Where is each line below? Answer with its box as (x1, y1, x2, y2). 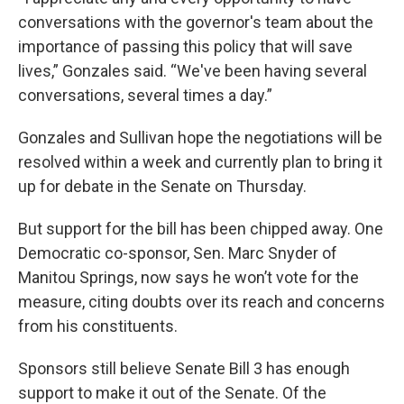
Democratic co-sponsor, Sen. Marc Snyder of (18, 243, 337, 262)
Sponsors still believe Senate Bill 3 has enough (18, 359, 350, 378)
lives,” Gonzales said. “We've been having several (18, 61, 367, 80)
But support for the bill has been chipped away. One (18, 219, 383, 238)
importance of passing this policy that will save (18, 37, 353, 56)
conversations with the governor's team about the (18, 13, 373, 32)
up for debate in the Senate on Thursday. (18, 177, 307, 196)
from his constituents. (18, 317, 178, 335)
